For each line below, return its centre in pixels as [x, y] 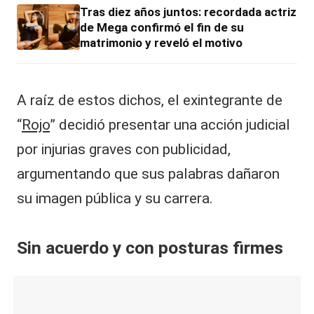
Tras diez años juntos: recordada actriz [188, 12]
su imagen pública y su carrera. [115, 198]
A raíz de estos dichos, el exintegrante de [150, 100]
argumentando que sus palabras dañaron [148, 173]
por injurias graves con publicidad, [124, 149]
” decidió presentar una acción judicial [170, 124]
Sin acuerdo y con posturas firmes [150, 247]
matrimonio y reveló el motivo [161, 42]
